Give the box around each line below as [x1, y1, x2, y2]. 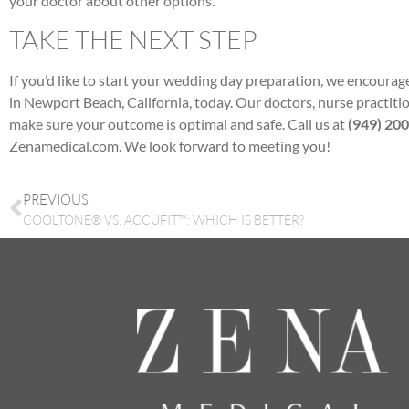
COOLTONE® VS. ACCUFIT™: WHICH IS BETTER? [23, 211, 304, 227]
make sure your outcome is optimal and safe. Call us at [9, 115, 345, 133]
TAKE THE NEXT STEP [9, 24, 257, 56]
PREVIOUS [23, 190, 89, 208]
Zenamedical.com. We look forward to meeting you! [9, 137, 330, 155]
